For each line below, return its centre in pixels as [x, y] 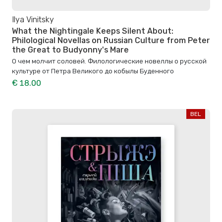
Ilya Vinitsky [33, 20]
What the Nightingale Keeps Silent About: [93, 31]
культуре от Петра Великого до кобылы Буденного [93, 71]
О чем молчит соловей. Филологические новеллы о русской [109, 61]
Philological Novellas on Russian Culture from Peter [111, 40]
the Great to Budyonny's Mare [70, 50]
